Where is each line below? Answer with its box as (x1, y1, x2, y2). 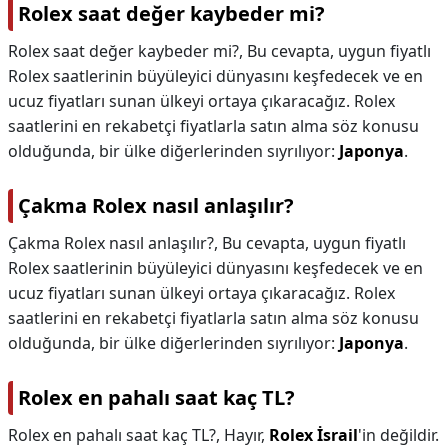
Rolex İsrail (269, 424, 358, 446)
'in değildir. (358, 424, 439, 446)
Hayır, (224, 424, 269, 446)
